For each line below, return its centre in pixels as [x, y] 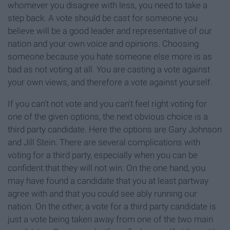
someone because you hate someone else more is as [110, 57]
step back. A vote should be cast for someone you [103, 18]
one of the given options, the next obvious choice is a [108, 117]
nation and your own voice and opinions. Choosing [103, 44]
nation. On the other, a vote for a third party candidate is [112, 207]
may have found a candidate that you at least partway [108, 181]
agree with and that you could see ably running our [102, 194]
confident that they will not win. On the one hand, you [107, 168]
